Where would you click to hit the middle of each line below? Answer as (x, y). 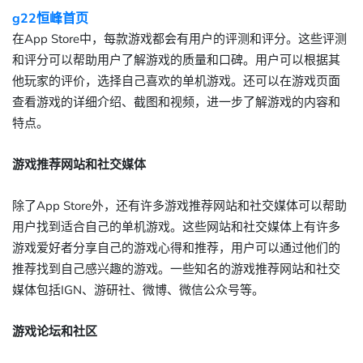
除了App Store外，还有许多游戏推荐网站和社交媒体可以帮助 (179, 206)
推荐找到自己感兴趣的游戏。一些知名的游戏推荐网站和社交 (176, 269)
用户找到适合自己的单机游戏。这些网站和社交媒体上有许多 (176, 227)
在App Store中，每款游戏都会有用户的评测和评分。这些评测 (179, 39)
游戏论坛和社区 (55, 331)
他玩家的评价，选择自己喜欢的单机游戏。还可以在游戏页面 (176, 81)
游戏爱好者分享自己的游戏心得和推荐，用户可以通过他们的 (176, 248)
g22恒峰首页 (50, 19)
